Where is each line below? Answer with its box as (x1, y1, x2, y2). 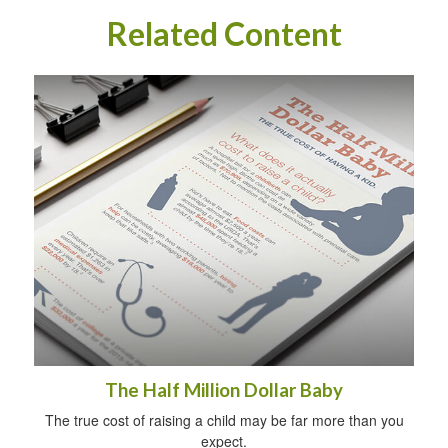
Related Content (106, 14, 342, 53)
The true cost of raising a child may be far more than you (44, 410, 404, 431)
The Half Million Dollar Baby (105, 379, 343, 402)
